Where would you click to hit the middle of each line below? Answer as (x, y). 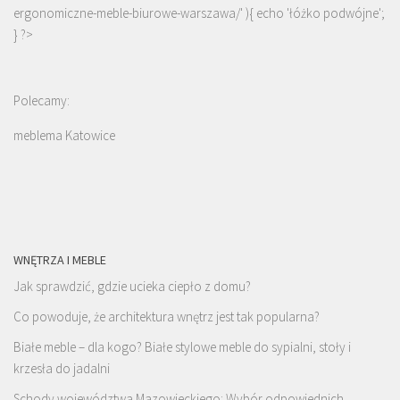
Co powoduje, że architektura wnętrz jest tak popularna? (167, 317)
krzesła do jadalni (62, 369)
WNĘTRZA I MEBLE (60, 260)
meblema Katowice (64, 136)
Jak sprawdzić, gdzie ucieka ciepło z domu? (132, 287)
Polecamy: (42, 101)
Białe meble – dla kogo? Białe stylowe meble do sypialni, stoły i (182, 347)
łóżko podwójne (334, 13)
